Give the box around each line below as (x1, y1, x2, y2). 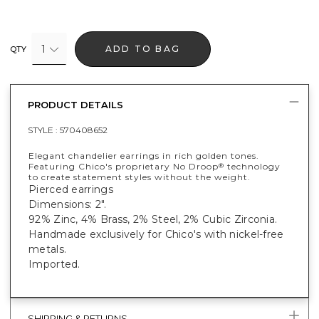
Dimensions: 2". (28, 197, 107, 211)
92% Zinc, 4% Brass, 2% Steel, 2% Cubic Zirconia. (28, 212, 278, 226)
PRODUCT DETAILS (28, 98, 123, 110)
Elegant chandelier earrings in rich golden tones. (28, 150, 259, 161)
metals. (28, 242, 67, 256)
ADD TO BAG (105, 43, 181, 54)
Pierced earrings (28, 182, 113, 196)
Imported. (28, 257, 80, 271)
